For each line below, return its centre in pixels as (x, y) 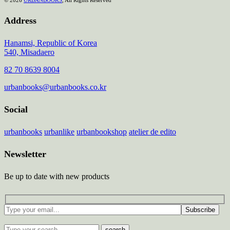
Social (16, 109)
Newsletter (25, 154)
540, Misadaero (29, 52)
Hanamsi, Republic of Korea (51, 43)
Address (20, 20)
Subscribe (200, 210)
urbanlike (59, 131)
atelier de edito (152, 131)
